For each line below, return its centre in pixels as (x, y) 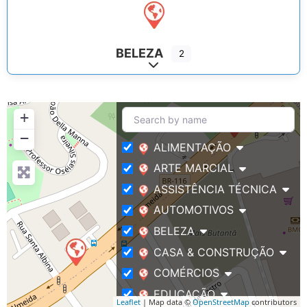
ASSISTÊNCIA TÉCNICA (215, 189)
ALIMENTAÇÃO (192, 147)
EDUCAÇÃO (184, 294)
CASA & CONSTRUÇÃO (214, 253)
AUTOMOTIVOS (194, 210)
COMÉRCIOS (186, 273)
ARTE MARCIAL (194, 168)
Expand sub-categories (209, 66)
